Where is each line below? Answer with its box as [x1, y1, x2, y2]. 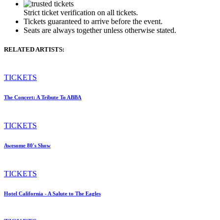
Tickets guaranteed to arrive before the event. [24, 17, 163, 26]
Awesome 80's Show [4, 142, 51, 149]
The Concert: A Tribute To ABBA [4, 94, 82, 101]
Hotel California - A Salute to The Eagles [4, 191, 101, 197]
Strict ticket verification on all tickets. [24, 8, 138, 17]
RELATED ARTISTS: [4, 46, 64, 54]
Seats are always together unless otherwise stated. [24, 26, 176, 34]
